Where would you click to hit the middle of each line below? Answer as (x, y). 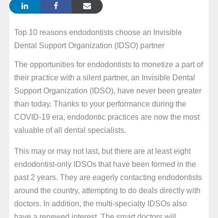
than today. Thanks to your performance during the (100, 103)
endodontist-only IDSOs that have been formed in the (105, 164)
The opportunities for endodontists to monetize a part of (108, 64)
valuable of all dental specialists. (70, 130)
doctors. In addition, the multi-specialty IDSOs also (100, 203)
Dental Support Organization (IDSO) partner (89, 45)
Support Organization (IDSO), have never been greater (108, 90)
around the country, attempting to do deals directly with (107, 190)
